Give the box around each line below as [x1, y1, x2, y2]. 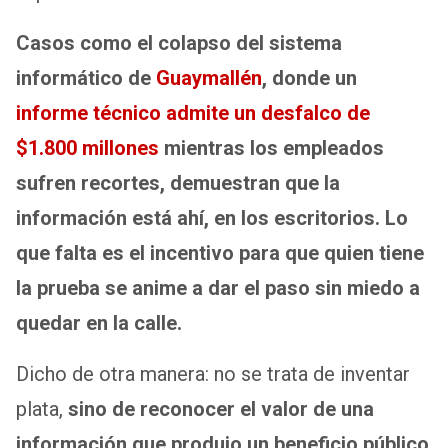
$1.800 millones [16, 135, 159, 160]
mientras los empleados [159, 135, 384, 160]
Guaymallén [156, 65, 262, 90]
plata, [16, 396, 68, 421]
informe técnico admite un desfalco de [16, 100, 370, 125]
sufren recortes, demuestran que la [16, 170, 340, 195]
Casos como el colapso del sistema [16, 30, 342, 55]
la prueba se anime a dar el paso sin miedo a [16, 275, 420, 300]
